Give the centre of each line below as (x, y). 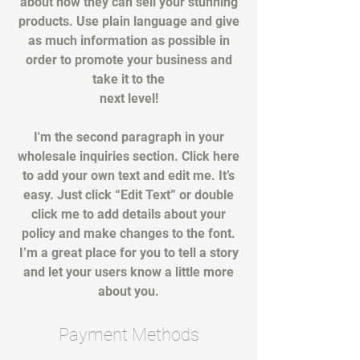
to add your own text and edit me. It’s (129, 176)
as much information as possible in (129, 41)
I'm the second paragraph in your (129, 137)
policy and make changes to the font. (129, 233)
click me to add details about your (129, 214)
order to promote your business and (129, 60)
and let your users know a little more (129, 272)
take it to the (129, 79)
